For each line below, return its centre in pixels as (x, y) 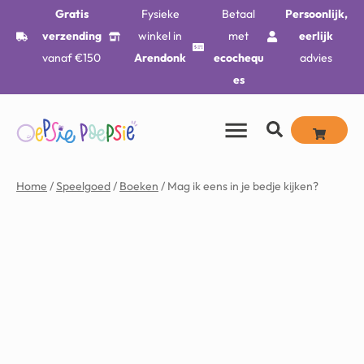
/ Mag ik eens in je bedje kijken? (238, 186)
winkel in (160, 36)
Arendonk (160, 58)
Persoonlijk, (316, 14)
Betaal (239, 14)
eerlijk (316, 36)
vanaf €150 (72, 58)
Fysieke (160, 14)
